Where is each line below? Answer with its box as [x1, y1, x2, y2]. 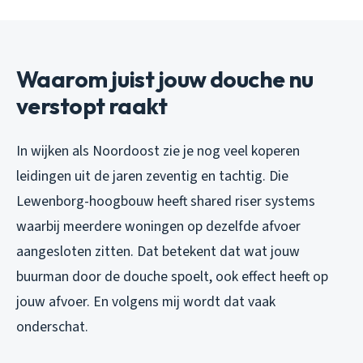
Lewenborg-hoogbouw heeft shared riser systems [16, 190, 315, 211]
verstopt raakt [16, 91, 168, 120]
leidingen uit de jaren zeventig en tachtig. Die [16, 165, 288, 186]
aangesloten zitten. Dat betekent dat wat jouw [16, 241, 300, 262]
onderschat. [16, 316, 88, 337]
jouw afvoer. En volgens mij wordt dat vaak [16, 291, 275, 312]
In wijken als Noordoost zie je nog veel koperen [16, 140, 300, 161]
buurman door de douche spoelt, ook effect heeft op [16, 266, 328, 287]
